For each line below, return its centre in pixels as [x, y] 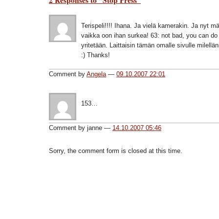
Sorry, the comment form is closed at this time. [116, 151]
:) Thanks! [96, 55]
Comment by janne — [81, 128]
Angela [96, 74]
